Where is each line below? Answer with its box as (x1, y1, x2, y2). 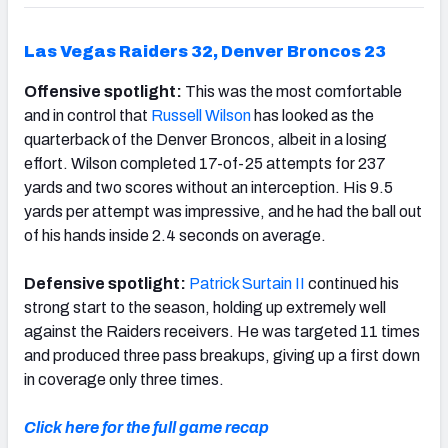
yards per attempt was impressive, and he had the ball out (24, 202, 422, 220)
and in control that (24, 106, 151, 124)
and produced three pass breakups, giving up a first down (24, 346, 420, 364)
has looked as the (251, 106, 374, 124)
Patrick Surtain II (189, 274, 305, 292)
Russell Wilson (151, 106, 251, 124)
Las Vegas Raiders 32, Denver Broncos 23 (24, 42, 386, 60)
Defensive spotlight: (24, 274, 189, 292)
